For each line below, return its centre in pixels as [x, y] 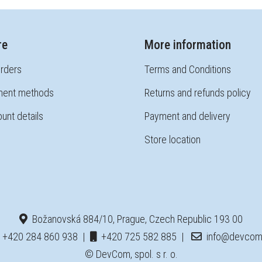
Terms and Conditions [188, 70]
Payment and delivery [188, 116]
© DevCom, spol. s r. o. [131, 254]
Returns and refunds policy [198, 93]
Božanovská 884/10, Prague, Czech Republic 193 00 [135, 219]
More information [188, 45]
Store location [173, 140]
